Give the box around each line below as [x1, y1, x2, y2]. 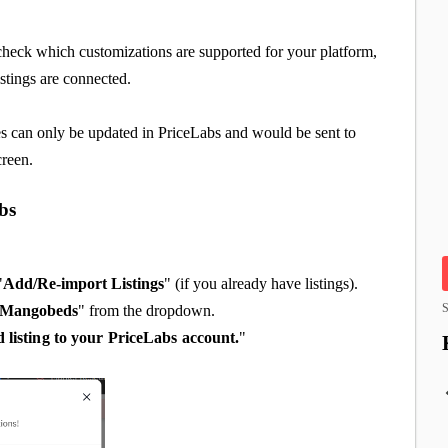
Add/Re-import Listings [3, 274, 165, 292]
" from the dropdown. [78, 301, 216, 319]
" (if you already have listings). [164, 274, 359, 292]
